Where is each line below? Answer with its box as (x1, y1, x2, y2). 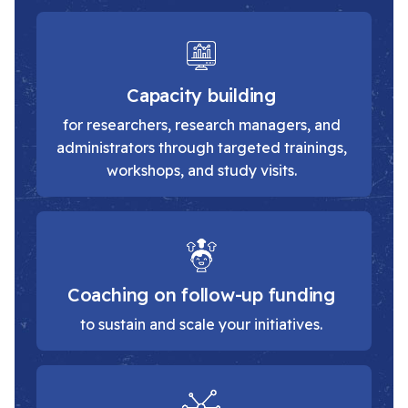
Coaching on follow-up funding (66, 282, 336, 306)
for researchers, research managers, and (62, 115, 341, 134)
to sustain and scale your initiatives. (79, 314, 322, 333)
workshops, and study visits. (106, 160, 297, 179)
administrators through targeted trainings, (56, 138, 347, 157)
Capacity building (127, 83, 276, 107)
